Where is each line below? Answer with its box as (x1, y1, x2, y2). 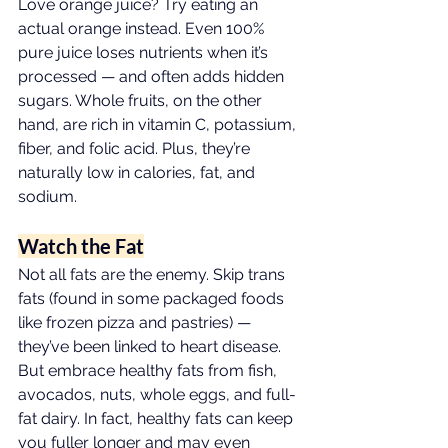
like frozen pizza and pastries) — (18, 313, 255, 332)
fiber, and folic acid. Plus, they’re (18, 139, 254, 158)
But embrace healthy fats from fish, (18, 361, 281, 380)
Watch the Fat (18, 234, 144, 258)
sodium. (18, 187, 77, 206)
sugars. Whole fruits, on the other (18, 91, 266, 110)
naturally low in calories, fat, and (18, 163, 259, 182)
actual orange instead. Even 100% (18, 19, 268, 38)
